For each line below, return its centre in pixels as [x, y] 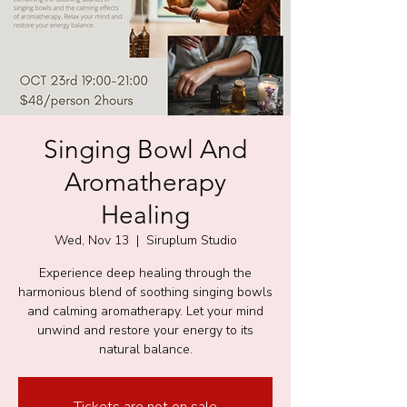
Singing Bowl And [145, 149]
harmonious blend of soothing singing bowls [145, 292]
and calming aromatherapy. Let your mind [145, 311]
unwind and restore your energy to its [145, 330]
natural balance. [145, 349]
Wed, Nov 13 [91, 240]
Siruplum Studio [191, 240]
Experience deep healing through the [145, 273]
